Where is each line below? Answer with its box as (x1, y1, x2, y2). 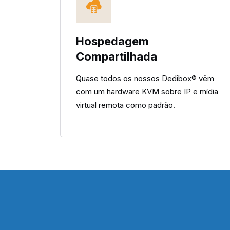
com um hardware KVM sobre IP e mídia (76, 87, 218, 97)
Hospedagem (76, 34, 149, 48)
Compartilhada (76, 50, 157, 63)
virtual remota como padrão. (76, 100, 175, 110)
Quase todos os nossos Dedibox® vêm (76, 73, 214, 83)
